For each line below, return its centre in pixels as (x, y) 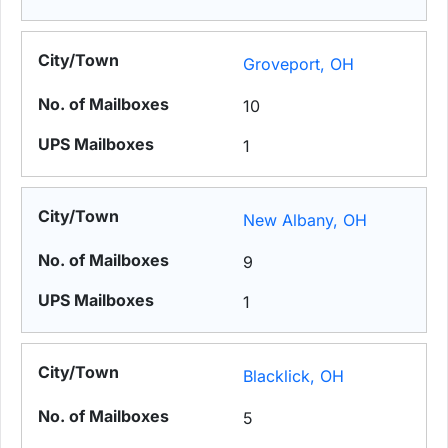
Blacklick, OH (294, 376)
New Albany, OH (305, 220)
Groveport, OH (299, 64)
